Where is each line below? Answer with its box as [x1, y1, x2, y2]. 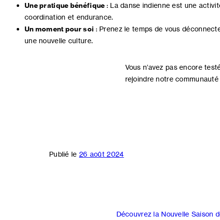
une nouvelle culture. [25, 36, 93, 45]
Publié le [49, 150, 79, 159]
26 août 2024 [79, 150, 124, 159]
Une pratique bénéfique [25, 1, 105, 10]
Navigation [49, 187, 160, 214]
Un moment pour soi [25, 25, 94, 34]
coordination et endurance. [25, 13, 113, 22]
